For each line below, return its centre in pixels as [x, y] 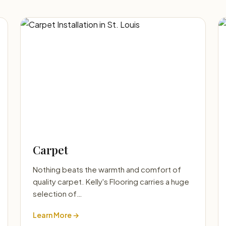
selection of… [58, 193]
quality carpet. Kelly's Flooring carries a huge [111, 181]
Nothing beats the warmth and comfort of [107, 169]
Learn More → [56, 215]
